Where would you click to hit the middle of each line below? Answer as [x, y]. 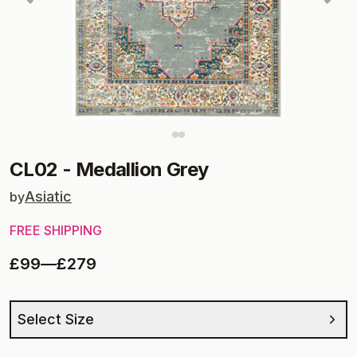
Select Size [56, 319]
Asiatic [48, 196]
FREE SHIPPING [56, 230]
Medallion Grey [142, 169]
